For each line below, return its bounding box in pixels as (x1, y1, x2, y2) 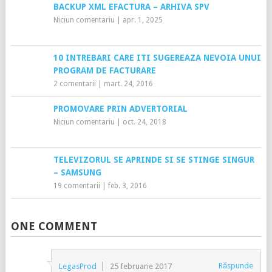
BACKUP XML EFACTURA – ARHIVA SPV (53, 1, 209, 12)
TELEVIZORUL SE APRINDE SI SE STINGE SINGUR (53, 154, 254, 165)
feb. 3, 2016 (107, 181, 147, 190)
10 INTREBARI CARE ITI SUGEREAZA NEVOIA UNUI (53, 52, 261, 63)
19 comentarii (53, 181, 100, 190)
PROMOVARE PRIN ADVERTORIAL (53, 103, 188, 114)
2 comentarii (53, 79, 96, 88)
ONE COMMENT (10, 219, 97, 233)
